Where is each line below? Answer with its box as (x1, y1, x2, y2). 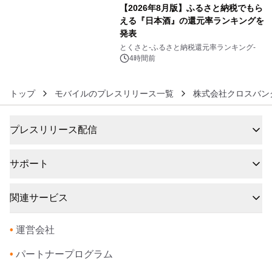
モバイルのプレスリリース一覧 (55, 89, 174, 98)
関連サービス (10, 192, 68, 203)
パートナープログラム (16, 249, 113, 259)
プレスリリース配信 (10, 124, 97, 135)
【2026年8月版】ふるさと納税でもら (119, 3, 263, 13)
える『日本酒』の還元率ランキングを (119, 16, 264, 25)
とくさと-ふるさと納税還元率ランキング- (119, 43, 256, 52)
